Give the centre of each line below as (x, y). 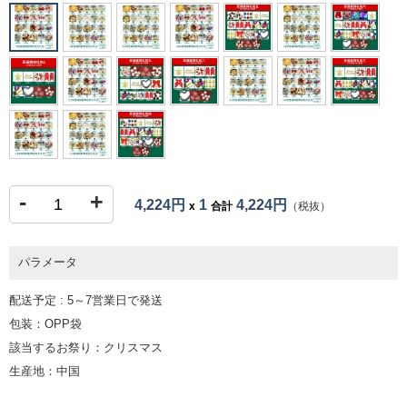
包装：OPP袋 (45, 324)
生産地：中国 (45, 372)
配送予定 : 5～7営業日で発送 (86, 301)
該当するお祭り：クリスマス (86, 348)
